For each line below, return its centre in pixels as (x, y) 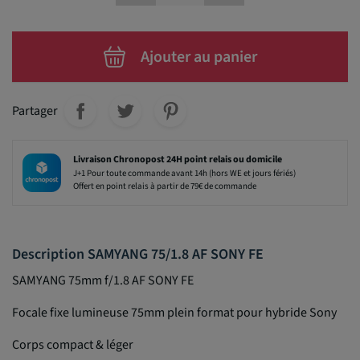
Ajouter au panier (198, 57)
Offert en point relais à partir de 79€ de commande (165, 186)
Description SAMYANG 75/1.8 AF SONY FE (138, 254)
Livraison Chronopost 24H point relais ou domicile (178, 159)
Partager (35, 110)
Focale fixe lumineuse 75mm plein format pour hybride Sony (174, 312)
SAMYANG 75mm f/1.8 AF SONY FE (103, 280)
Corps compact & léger (73, 344)
